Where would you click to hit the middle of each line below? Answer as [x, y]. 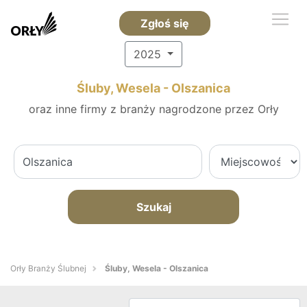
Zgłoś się [164, 23]
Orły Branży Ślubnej [48, 268]
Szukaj [153, 207]
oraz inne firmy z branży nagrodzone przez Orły [153, 109]
